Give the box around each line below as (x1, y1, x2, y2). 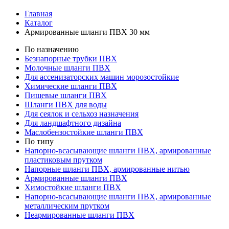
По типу (25, 136, 54, 146)
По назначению (25, 44, 79, 54)
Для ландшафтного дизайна (25, 118, 121, 127)
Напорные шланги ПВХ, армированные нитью (25, 164, 190, 173)
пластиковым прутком (25, 155, 102, 164)
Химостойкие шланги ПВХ (25, 182, 121, 192)
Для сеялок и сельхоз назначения (25, 109, 139, 118)
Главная (25, 9, 52, 18)
